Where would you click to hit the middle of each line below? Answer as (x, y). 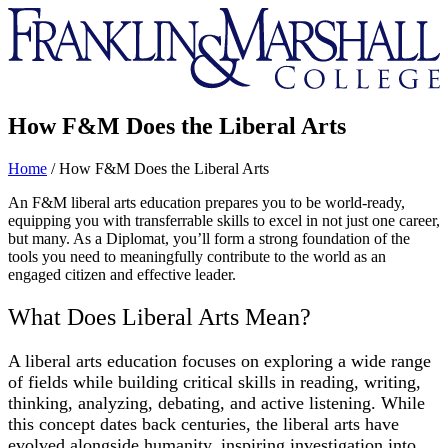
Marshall (34, 51)
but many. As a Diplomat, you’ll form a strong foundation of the (209, 238)
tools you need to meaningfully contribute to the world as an (197, 256)
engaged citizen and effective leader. (122, 274)
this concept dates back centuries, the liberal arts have (203, 423)
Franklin (33, 15)
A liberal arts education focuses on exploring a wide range (219, 360)
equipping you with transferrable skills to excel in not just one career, (224, 220)
